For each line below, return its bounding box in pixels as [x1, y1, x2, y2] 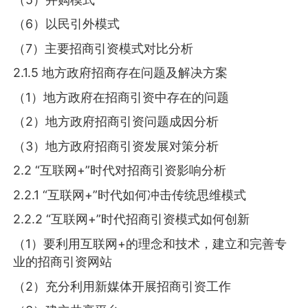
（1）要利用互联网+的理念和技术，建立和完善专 [13, 236, 287, 251]
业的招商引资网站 [13, 254, 113, 269]
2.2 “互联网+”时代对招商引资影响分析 [13, 163, 227, 178]
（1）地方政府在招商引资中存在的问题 [13, 89, 230, 104]
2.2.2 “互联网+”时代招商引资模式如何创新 [13, 212, 250, 227]
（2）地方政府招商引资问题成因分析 [13, 114, 219, 129]
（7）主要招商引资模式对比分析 [13, 41, 194, 56]
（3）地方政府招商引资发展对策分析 [13, 138, 219, 153]
